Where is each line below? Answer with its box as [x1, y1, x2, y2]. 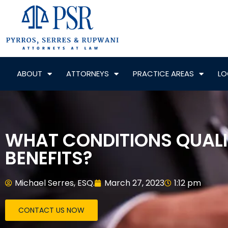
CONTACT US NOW [18, 205, 84, 216]
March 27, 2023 [104, 177, 164, 189]
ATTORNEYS [66, 68, 109, 79]
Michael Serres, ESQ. [15, 177, 95, 189]
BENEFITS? [5, 146, 93, 171]
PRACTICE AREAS [132, 68, 194, 79]
